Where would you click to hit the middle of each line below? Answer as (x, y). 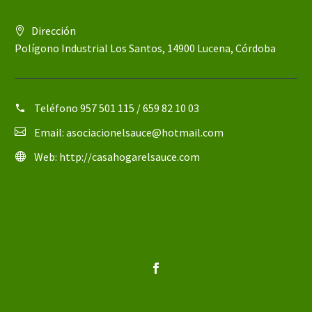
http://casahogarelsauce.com (130, 157)
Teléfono (57, 108)
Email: (50, 133)
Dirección (54, 31)
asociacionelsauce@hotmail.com (145, 133)
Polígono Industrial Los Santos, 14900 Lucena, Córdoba (145, 48)
